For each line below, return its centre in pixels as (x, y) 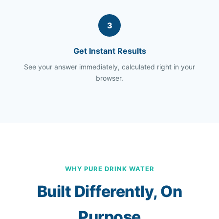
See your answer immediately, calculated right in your (109, 67)
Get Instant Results (109, 51)
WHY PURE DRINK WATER (109, 169)
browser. (109, 78)
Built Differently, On (109, 191)
